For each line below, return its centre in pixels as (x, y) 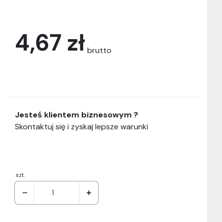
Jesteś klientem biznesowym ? (77, 115)
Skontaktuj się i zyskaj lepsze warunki (82, 127)
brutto (99, 50)
